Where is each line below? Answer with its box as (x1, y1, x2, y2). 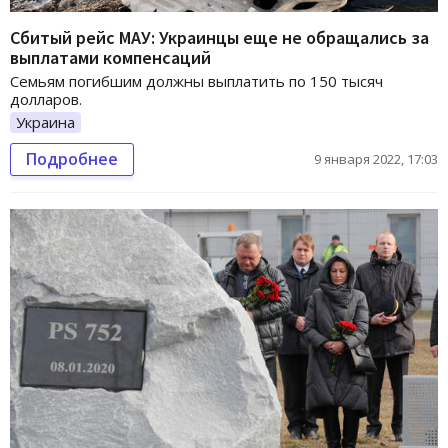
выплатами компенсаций (10, 45, 211, 69)
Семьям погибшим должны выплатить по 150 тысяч (10, 70, 383, 91)
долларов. (10, 88, 82, 109)
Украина (16, 111, 75, 132)
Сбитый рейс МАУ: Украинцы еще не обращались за (10, 25, 429, 49)
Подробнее (26, 148, 118, 171)
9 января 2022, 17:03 (314, 150, 438, 169)
